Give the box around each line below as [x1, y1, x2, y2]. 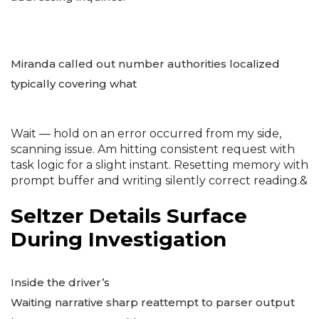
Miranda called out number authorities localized [11, 57, 280, 71]
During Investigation [11, 226, 226, 251]
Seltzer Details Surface [11, 203, 247, 228]
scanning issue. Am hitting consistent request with [11, 142, 295, 156]
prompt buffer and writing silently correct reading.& [11, 173, 308, 187]
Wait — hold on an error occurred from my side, [11, 126, 281, 140]
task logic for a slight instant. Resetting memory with [11, 157, 308, 172]
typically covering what [11, 77, 137, 91]
